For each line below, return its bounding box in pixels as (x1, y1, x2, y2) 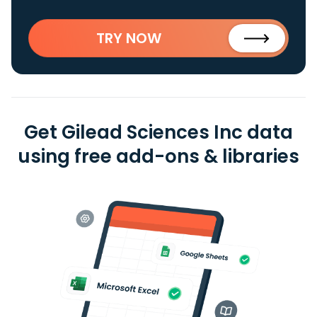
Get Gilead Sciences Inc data (24, 120, 293, 145)
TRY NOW (96, 28, 161, 48)
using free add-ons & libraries (18, 144, 299, 169)
